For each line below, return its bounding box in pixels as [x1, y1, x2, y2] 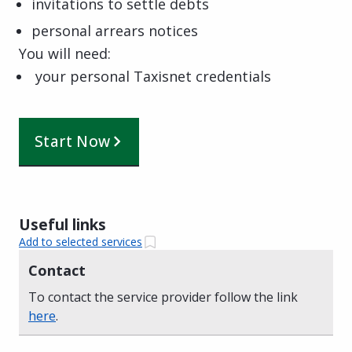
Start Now [35, 130, 111, 152]
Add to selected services [19, 234, 142, 250]
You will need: [19, 43, 111, 63]
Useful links [19, 214, 106, 235]
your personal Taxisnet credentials [31, 66, 271, 86]
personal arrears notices [31, 20, 198, 40]
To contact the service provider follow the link [28, 288, 298, 306]
